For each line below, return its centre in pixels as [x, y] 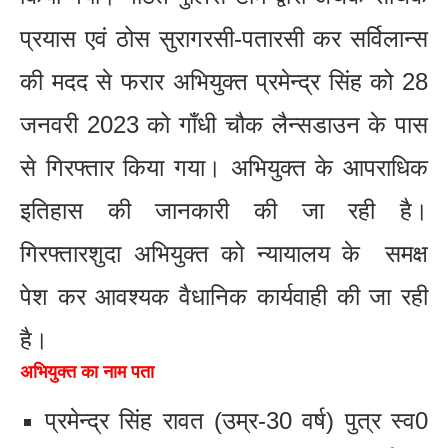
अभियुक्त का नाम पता [87, 371]
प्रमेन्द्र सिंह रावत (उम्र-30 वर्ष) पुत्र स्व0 [236, 420]
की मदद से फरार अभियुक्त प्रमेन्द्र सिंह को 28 [224, 81]
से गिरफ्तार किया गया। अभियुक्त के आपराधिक [224, 167]
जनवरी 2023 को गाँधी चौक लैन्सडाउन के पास [224, 124]
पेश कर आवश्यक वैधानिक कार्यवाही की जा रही [224, 296]
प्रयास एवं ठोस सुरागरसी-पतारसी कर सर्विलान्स [224, 38]
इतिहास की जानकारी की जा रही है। [224, 210]
